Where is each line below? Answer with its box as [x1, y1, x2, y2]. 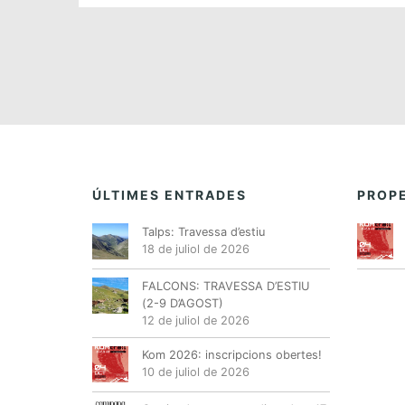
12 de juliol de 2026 [142, 313, 250, 327]
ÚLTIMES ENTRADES [92, 186, 247, 202]
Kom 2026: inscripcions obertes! [142, 347, 322, 362]
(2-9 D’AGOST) [142, 296, 223, 310]
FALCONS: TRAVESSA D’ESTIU [142, 278, 310, 293]
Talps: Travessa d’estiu [142, 224, 265, 239]
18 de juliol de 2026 [142, 241, 250, 256]
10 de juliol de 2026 [142, 364, 250, 379]
